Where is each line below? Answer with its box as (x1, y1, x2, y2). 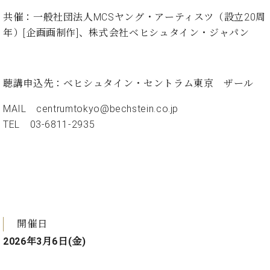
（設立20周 (214, 11, 266, 24)
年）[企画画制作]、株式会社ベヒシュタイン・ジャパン (3, 27, 250, 39)
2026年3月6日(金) (3, 235, 86, 247)
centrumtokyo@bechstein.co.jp (36, 103, 179, 115)
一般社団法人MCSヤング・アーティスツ (33, 11, 215, 24)
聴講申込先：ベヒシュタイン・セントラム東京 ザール (3, 78, 254, 90)
